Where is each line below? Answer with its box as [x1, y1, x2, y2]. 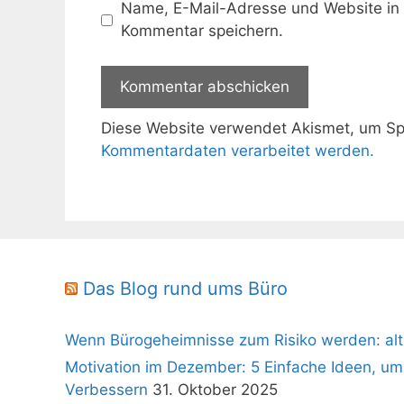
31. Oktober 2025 [152, 381, 278, 399]
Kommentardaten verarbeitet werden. [101, 141, 374, 160]
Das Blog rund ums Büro [83, 278, 288, 300]
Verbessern [65, 381, 148, 399]
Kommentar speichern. [120, 22, 283, 41]
